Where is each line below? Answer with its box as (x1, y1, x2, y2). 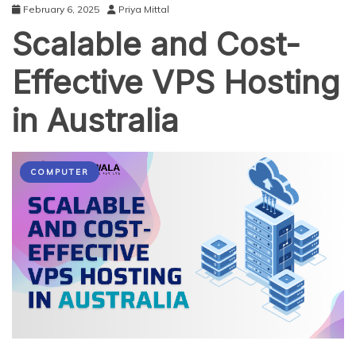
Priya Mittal (118, 3, 169, 15)
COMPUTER (30, 167, 89, 177)
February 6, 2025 (23, 3, 99, 15)
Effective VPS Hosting (12, 63, 340, 102)
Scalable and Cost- (12, 25, 300, 64)
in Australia (12, 101, 179, 140)
